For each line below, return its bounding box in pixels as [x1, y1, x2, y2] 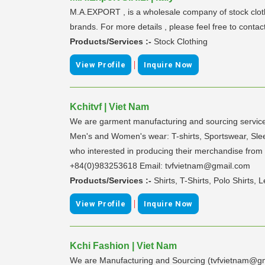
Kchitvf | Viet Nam [70, 101, 149, 112]
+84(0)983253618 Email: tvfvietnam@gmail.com [70, 160, 250, 170]
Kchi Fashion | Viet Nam [70, 240, 177, 251]
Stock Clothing [154, 36, 208, 46]
